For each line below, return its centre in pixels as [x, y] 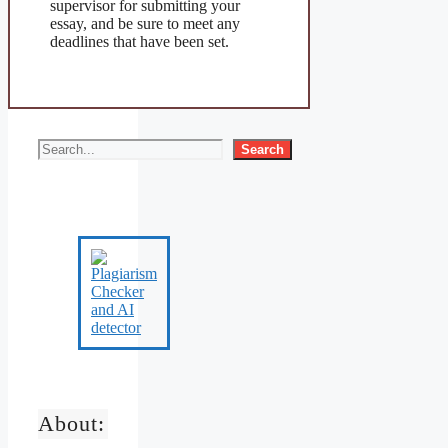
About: [71, 424]
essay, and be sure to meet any [145, 24]
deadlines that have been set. [139, 42]
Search [262, 150]
